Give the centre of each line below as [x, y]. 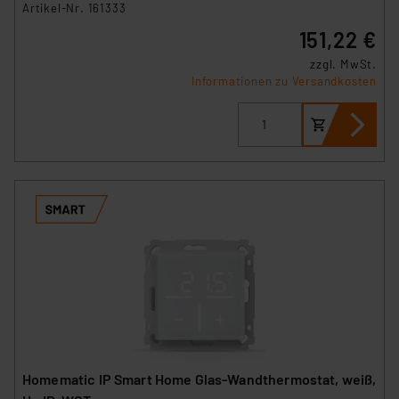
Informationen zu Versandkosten [284, 81]
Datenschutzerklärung [176, 36]
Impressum [65, 36]
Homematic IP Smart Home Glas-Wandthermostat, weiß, [199, 379]
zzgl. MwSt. [343, 64]
